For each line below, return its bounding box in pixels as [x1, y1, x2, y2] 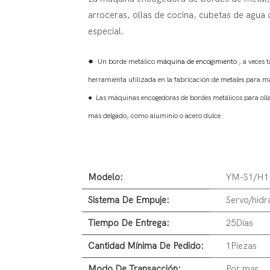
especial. [87, 26, 124, 37]
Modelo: [87, 172, 123, 183]
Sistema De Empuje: [87, 195, 169, 206]
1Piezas [225, 240, 257, 252]
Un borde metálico [95, 57, 157, 66]
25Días [225, 218, 253, 229]
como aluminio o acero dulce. [130, 111, 222, 121]
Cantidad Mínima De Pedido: [87, 240, 204, 252]
